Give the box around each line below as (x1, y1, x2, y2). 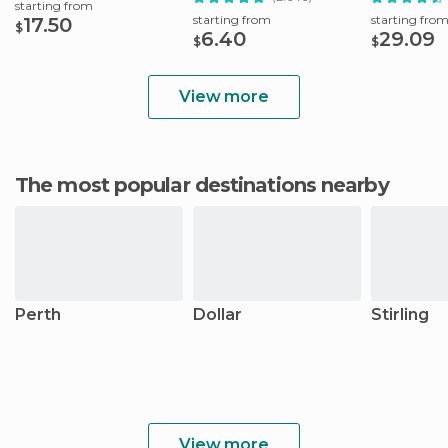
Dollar (193, 305, 242, 324)
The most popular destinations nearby (28, 173, 389, 197)
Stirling (371, 305, 429, 324)
